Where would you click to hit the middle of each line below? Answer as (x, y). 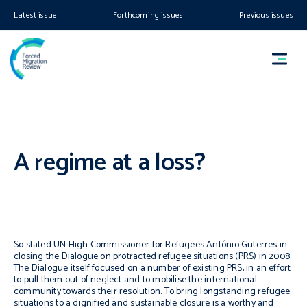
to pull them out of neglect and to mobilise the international (135, 280)
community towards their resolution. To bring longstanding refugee (152, 292)
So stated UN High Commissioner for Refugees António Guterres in (151, 245)
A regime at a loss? (110, 163)
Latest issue (36, 15)
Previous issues (266, 15)
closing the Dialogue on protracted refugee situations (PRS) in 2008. (153, 257)
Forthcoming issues (148, 15)
